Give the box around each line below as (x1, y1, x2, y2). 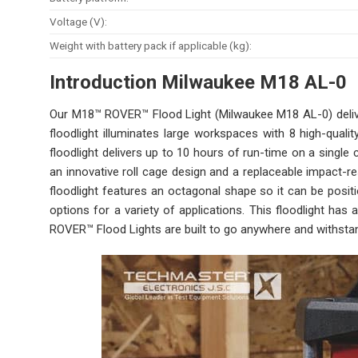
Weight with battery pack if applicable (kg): (50, 39, 252, 53)
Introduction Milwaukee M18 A (50, 71, 317, 94)
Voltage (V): (50, 15, 107, 29)
